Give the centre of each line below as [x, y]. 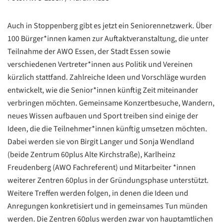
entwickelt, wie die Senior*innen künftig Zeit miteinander [103, 90]
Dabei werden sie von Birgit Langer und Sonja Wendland [101, 142]
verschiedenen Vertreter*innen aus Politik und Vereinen [100, 65]
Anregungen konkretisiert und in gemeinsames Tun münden [108, 206]
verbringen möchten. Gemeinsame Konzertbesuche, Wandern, [111, 103]
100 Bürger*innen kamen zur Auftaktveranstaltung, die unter [108, 39]
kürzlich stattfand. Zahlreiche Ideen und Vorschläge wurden [107, 78]
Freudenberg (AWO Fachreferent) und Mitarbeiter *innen [102, 168]
